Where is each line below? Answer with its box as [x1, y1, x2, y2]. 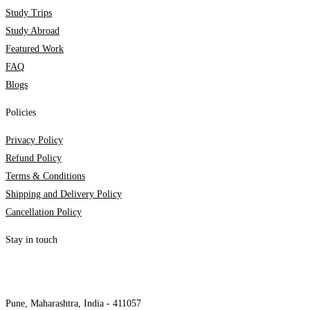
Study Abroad [6, 26, 60, 37]
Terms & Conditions [6, 171, 85, 182]
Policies [6, 107, 36, 118]
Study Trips [6, 8, 52, 19]
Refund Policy [6, 153, 62, 164]
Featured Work [6, 44, 64, 55]
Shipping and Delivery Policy [6, 189, 122, 200]
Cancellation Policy [6, 207, 82, 218]
